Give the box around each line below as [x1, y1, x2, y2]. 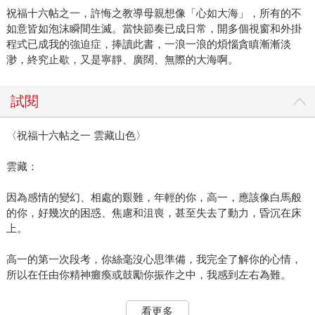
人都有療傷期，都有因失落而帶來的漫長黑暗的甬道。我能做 [6, 299, 291, 311]
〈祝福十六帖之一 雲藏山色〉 [6, 129, 146, 141]
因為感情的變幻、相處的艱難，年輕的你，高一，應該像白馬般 [6, 191, 302, 203]
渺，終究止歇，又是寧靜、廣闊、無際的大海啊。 [6, 53, 238, 65]
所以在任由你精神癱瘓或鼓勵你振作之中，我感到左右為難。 [6, 268, 291, 281]
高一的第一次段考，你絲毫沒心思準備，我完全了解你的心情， [6, 252, 302, 265]
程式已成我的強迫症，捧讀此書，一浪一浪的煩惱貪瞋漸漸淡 [6, 37, 291, 50]
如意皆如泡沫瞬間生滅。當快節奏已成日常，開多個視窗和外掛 [6, 22, 302, 34]
